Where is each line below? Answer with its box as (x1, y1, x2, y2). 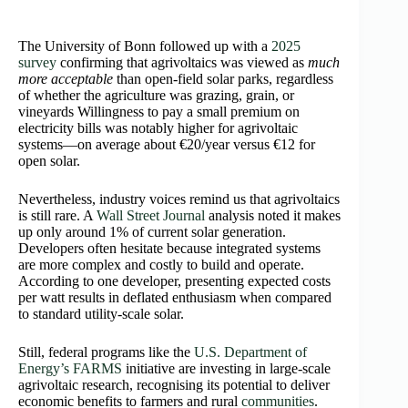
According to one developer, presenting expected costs (18, 272, 331, 289)
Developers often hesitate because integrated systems (18, 240, 321, 256)
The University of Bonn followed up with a (18, 37, 271, 54)
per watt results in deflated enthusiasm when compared (18, 289, 331, 305)
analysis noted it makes (205, 207, 341, 223)
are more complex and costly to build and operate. (18, 256, 304, 272)
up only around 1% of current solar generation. (18, 223, 286, 240)
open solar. (18, 152, 80, 168)
